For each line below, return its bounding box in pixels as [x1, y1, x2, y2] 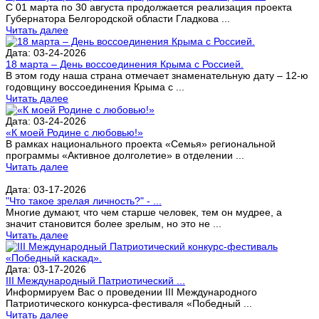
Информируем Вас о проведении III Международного [6, 286, 257, 298]
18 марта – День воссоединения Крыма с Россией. [6, 58, 244, 70]
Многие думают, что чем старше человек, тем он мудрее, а [6, 206, 282, 218]
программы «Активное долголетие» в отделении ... [6, 149, 244, 161]
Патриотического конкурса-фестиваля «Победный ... [6, 297, 252, 309]
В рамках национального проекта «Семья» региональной [6, 137, 276, 150]
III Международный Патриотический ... [6, 274, 185, 286]
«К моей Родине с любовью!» [6, 126, 143, 138]
